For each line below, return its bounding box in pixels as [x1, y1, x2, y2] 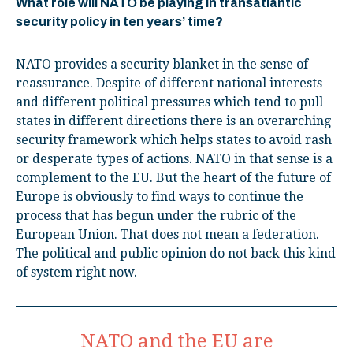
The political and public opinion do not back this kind [16, 245, 336, 261]
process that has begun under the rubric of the [16, 207, 296, 223]
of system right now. [16, 264, 137, 280]
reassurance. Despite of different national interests [16, 75, 322, 91]
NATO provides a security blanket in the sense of [16, 56, 308, 72]
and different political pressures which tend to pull [16, 94, 323, 110]
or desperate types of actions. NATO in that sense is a [16, 150, 333, 166]
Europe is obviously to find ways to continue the [16, 188, 303, 204]
